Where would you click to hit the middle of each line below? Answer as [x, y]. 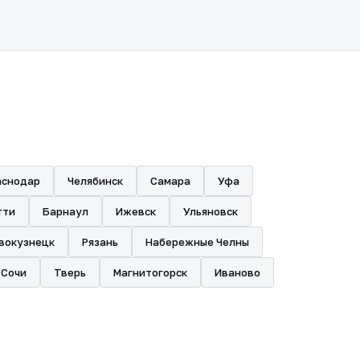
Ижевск [136, 211]
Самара [170, 180]
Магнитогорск [150, 272]
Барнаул [65, 211]
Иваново [237, 272]
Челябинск [95, 180]
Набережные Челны [197, 241]
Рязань [100, 241]
